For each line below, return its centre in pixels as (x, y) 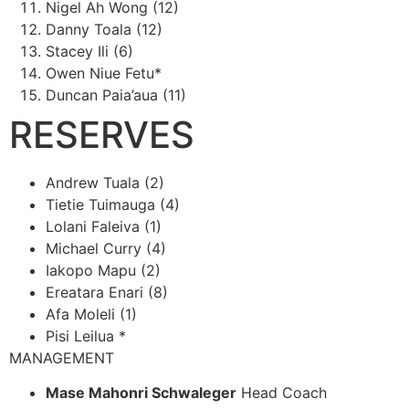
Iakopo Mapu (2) (103, 270)
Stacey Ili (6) (89, 51)
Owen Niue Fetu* (104, 73)
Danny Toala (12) (104, 29)
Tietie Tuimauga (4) (113, 204)
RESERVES (102, 134)
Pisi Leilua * (86, 336)
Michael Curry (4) (106, 248)
